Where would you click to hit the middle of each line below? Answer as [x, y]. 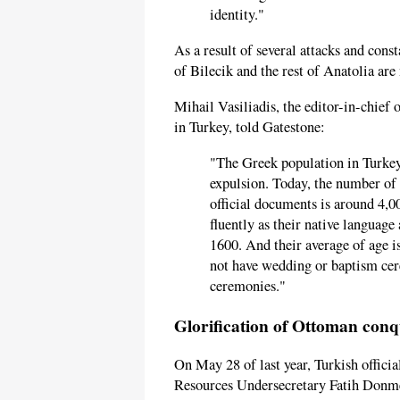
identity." [237, 15]
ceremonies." [248, 285]
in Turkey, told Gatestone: [250, 127]
